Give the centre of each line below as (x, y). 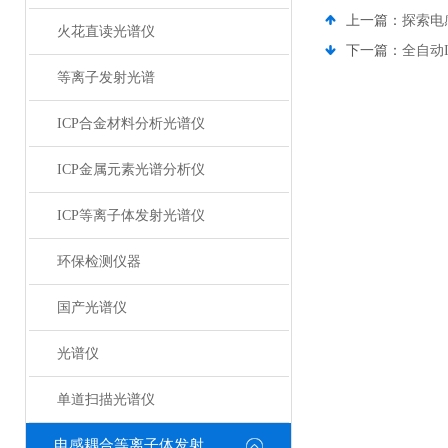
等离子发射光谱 (105, 77)
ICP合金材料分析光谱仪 (130, 123)
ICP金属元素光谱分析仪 (130, 169)
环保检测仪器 (98, 261)
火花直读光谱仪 (105, 31)
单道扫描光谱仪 (105, 399)
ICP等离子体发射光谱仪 (130, 215)
